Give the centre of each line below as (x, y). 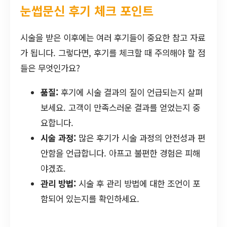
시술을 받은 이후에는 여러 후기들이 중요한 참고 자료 (113, 38)
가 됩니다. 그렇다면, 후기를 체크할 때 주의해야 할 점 (113, 53)
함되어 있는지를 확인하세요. (90, 199)
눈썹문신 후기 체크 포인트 (87, 11)
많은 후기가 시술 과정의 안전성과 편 (141, 138)
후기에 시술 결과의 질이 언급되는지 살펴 (130, 92)
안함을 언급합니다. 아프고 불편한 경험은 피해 (120, 153)
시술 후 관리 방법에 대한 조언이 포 (138, 184)
